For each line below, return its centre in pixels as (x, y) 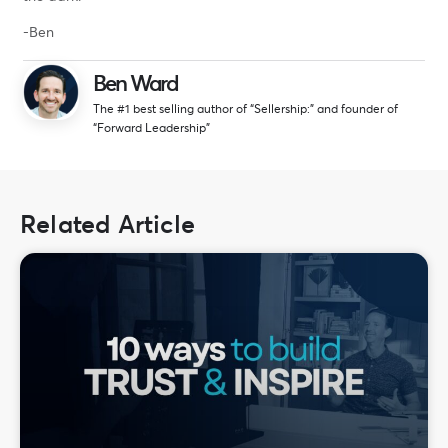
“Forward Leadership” (151, 128)
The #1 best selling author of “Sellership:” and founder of (245, 109)
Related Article (107, 223)
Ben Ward (135, 83)
